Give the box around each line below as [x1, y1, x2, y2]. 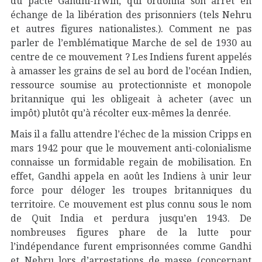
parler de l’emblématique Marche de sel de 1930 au [11, 37, 251, 49]
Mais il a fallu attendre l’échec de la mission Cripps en [11, 129, 251, 140]
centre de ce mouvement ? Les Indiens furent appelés [11, 51, 251, 63]
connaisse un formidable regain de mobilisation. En [11, 157, 251, 168]
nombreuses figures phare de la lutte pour [11, 227, 251, 238]
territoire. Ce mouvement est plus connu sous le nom [11, 199, 251, 210]
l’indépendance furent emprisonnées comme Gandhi [11, 241, 251, 252]
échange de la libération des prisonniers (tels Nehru [11, 9, 251, 20]
